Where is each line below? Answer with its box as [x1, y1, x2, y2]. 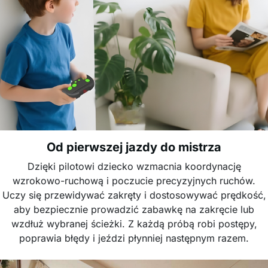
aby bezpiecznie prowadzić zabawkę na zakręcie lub [14, 203, 254, 215]
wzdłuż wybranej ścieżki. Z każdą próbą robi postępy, [11, 218, 257, 230]
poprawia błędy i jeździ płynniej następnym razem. [19, 232, 249, 244]
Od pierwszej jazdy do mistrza [47, 140, 221, 154]
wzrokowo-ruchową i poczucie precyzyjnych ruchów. [13, 175, 255, 187]
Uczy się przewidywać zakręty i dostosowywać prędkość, [2, 189, 266, 201]
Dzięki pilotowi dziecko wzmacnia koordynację [27, 160, 241, 172]
